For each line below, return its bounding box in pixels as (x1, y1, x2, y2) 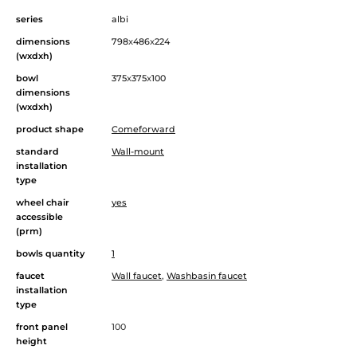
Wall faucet (112, 269, 162, 281)
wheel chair (16, 196, 69, 208)
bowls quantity (16, 247, 84, 259)
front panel (16, 320, 68, 332)
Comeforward (112, 123, 175, 135)
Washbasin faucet (167, 269, 247, 281)
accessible (16, 210, 63, 222)
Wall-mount (112, 145, 164, 157)
